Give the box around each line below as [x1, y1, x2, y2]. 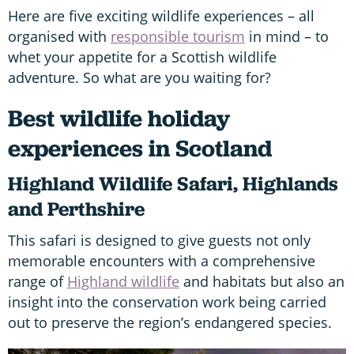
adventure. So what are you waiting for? [8, 67, 271, 87]
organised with [8, 26, 111, 46]
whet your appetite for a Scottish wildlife [8, 47, 277, 66]
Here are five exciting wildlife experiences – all [8, 6, 314, 25]
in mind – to [245, 26, 329, 46]
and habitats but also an [179, 271, 345, 291]
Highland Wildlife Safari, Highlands [8, 170, 338, 197]
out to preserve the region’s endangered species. [8, 312, 332, 332]
